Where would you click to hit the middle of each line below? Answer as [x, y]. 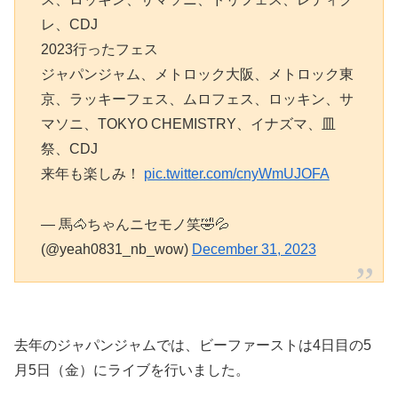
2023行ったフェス [99, 49]
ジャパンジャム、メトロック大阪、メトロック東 [197, 74]
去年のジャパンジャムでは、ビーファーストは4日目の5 [193, 345]
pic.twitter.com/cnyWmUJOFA [236, 173]
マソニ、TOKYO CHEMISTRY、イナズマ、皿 [188, 123]
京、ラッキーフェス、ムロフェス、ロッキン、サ [197, 99]
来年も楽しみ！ [92, 173]
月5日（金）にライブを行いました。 [132, 370]
